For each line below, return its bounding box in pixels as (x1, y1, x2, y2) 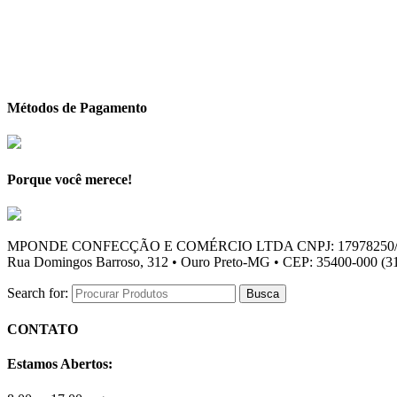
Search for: (7, 284, 68, 300)
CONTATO (7, 322, 78, 338)
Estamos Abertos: (7, 356, 113, 372)
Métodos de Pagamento (7, 100, 147, 116)
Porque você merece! (7, 171, 132, 187)
